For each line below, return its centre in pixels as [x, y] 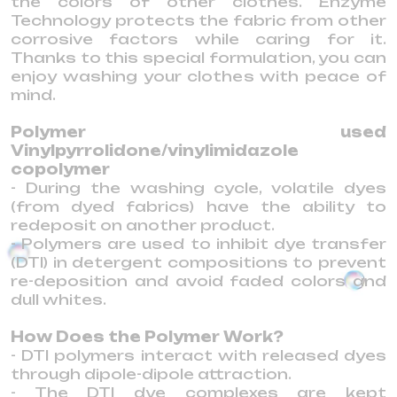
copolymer [60, 169]
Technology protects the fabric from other [198, 20]
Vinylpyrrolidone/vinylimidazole [155, 151]
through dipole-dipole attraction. [151, 374]
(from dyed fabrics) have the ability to [198, 206]
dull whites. [58, 300]
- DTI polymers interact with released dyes [198, 355]
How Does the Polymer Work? [147, 337]
